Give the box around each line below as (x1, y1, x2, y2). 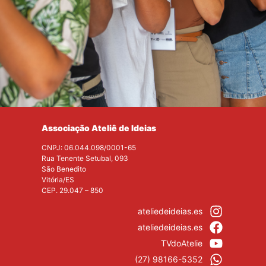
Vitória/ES (42, 175, 74, 185)
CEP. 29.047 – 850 (42, 186, 103, 195)
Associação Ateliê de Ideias (42, 123, 156, 134)
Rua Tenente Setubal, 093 (42, 154, 128, 163)
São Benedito (42, 164, 86, 174)
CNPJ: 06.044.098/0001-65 (42, 143, 136, 153)
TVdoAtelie (160, 238, 202, 249)
